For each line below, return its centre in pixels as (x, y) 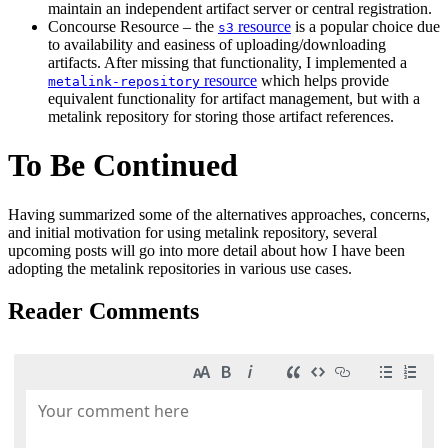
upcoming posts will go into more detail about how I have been (206, 250)
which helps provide (323, 80)
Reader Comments (103, 310)
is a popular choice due (365, 26)
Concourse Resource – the (133, 26)
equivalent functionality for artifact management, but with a (234, 98)
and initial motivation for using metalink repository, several (192, 232)
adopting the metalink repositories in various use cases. (180, 268)
